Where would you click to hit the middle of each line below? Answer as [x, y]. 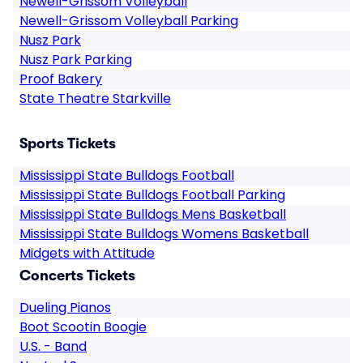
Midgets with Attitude [87, 253]
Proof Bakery [61, 79]
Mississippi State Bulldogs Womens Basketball [164, 234]
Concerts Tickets [77, 275]
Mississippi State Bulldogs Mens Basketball [153, 214]
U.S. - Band [53, 346]
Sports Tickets [68, 143]
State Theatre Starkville [95, 98]
